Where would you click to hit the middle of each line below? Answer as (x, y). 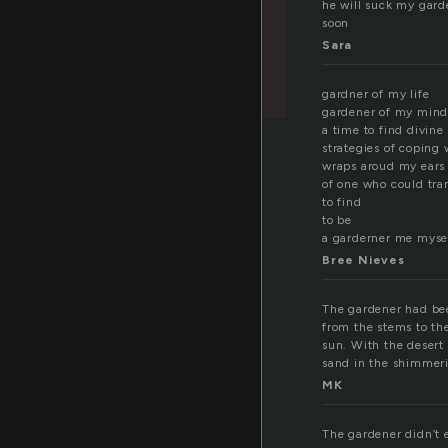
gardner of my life (376, 94)
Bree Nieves (363, 260)
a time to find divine (383, 130)
